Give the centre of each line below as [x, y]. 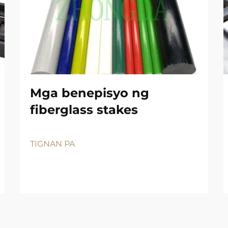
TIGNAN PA [52, 144]
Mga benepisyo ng [90, 93]
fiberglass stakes [84, 109]
